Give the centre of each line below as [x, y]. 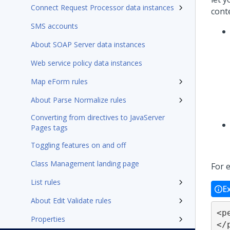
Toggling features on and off [78, 145]
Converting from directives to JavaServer [98, 117]
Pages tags [49, 128]
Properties [48, 219]
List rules [46, 182]
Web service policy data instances [87, 63]
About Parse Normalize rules [79, 100]
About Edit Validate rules [71, 200]
